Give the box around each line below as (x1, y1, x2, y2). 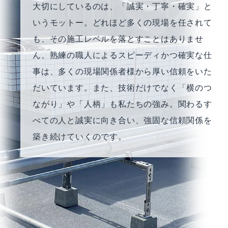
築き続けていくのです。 (33, 132, 127, 141)
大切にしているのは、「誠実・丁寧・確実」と (33, 2, 212, 11)
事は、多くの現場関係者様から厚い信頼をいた (33, 67, 212, 76)
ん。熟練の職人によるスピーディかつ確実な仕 (33, 50, 212, 60)
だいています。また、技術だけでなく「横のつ (33, 83, 212, 92)
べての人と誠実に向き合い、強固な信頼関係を (33, 116, 212, 125)
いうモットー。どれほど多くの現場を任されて (33, 18, 212, 27)
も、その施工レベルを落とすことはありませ (33, 34, 204, 43)
